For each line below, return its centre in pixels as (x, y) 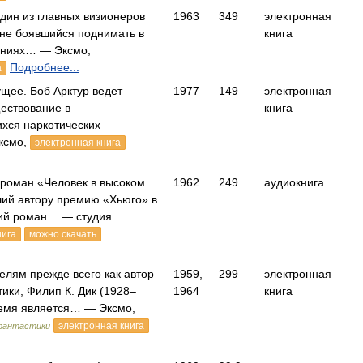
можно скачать (63, 234)
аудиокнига (294, 182)
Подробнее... (45, 67)
